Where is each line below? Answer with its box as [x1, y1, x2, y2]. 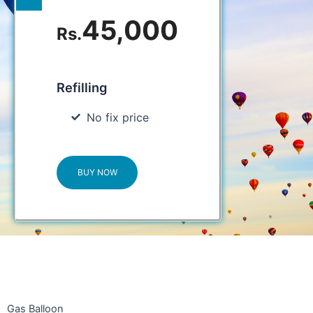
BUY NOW [77, 167, 117, 178]
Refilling [57, 79, 108, 95]
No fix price [86, 110, 149, 124]
